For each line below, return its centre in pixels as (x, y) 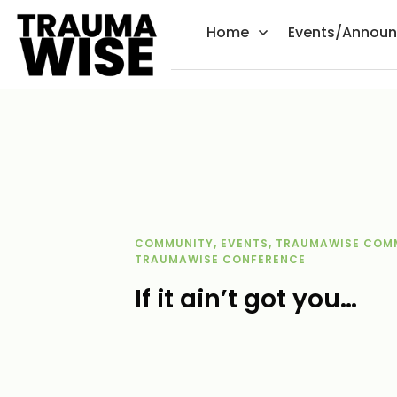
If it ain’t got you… (245, 299)
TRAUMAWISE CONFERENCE (220, 259)
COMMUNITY (174, 243)
